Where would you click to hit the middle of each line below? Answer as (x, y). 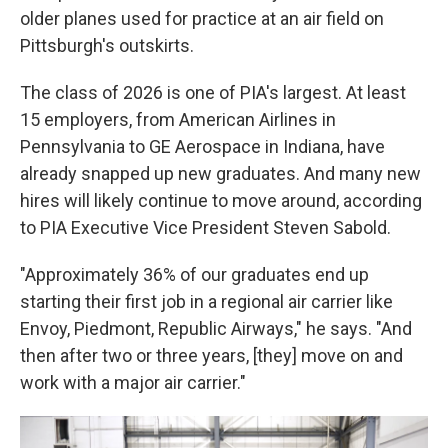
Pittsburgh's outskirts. (107, 45)
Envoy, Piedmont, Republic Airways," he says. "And (216, 328)
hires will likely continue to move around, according (221, 200)
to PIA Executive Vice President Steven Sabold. (205, 227)
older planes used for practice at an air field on (202, 18)
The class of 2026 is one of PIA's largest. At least (213, 92)
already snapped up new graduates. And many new (220, 173)
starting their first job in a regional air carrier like (206, 301)
